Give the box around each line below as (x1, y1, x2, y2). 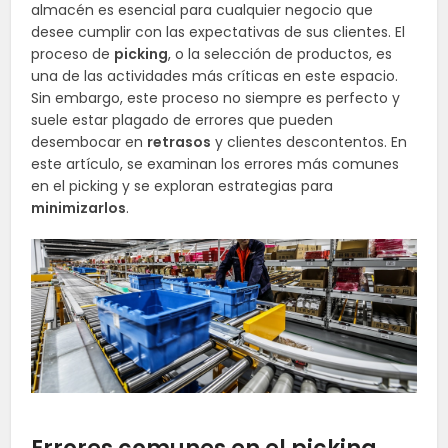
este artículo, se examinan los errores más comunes (31, 154, 400, 174)
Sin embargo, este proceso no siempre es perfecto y (31, 88, 401, 108)
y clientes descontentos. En (211, 132, 408, 152)
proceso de (31, 44, 115, 64)
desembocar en (31, 132, 148, 152)
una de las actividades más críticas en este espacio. (31, 66, 399, 86)
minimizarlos (31, 198, 127, 218)
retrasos (147, 132, 212, 152)
